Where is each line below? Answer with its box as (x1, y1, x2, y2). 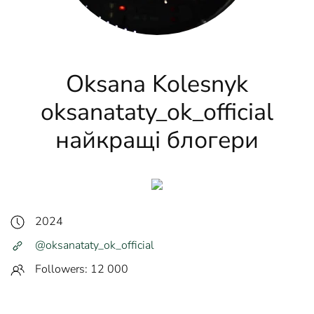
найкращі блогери (55, 124, 259, 156)
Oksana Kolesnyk (66, 68, 248, 100)
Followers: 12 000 (35, 261, 128, 277)
